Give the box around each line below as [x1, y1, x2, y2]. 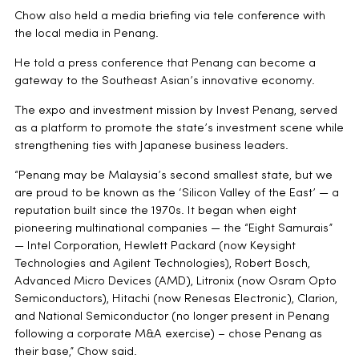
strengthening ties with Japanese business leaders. [14, 139, 288, 152]
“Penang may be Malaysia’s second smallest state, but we [14, 169, 333, 182]
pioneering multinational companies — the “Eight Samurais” [14, 222, 333, 235]
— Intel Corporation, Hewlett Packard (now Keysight [14, 240, 296, 252]
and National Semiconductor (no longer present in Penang [14, 310, 329, 323]
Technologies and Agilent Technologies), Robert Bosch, [14, 257, 310, 270]
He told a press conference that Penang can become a [14, 57, 316, 70]
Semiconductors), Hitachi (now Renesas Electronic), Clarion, [14, 292, 337, 305]
